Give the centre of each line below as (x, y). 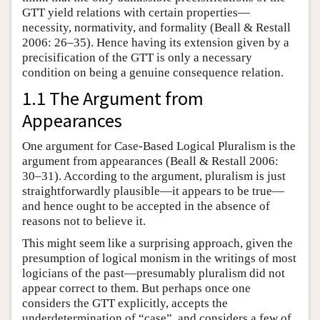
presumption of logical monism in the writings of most (159, 259)
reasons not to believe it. (84, 221)
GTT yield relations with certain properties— (136, 13)
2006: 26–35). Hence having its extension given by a (156, 43)
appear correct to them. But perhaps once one (136, 289)
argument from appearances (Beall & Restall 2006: (150, 161)
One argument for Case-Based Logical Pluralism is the (159, 146)
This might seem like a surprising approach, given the (157, 244)
